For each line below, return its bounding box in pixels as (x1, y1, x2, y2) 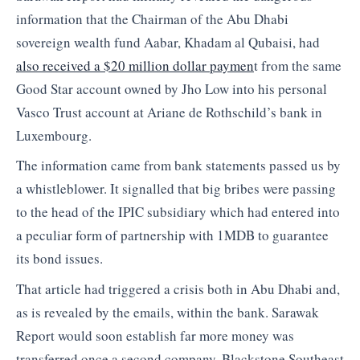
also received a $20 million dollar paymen (16, 55, 254, 75)
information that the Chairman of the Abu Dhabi (16, 9, 288, 28)
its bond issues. (16, 249, 103, 268)
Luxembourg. (16, 125, 92, 145)
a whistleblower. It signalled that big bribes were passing (16, 179, 336, 198)
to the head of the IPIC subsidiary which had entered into (16, 202, 340, 222)
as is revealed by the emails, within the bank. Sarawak (16, 302, 319, 321)
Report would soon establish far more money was (16, 325, 294, 345)
